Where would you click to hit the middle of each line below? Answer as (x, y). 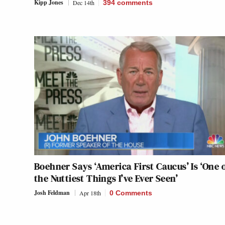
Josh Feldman (52, 193)
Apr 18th (90, 193)
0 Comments (131, 193)
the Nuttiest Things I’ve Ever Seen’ (106, 179)
